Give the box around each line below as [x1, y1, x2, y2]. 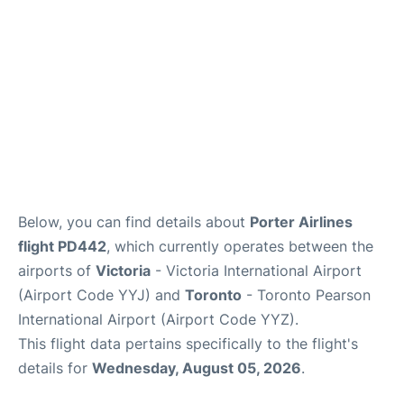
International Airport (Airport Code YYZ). [18, 310, 298, 328]
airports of [18, 262, 96, 280]
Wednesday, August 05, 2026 [92, 359, 301, 377]
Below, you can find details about [18, 213, 250, 231]
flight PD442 [18, 237, 106, 255]
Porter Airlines [250, 213, 353, 231]
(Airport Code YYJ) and [18, 286, 185, 304]
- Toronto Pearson [242, 286, 371, 304]
